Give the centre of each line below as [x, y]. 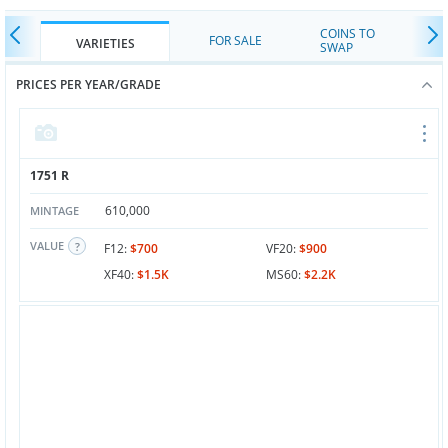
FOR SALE [235, 40]
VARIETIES [105, 43]
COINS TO [347, 33]
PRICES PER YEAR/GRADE [88, 84]
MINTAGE [54, 210]
